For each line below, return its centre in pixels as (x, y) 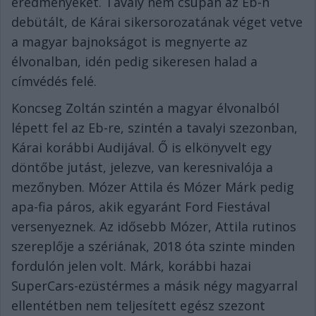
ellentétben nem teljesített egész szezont (138, 306)
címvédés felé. (54, 81)
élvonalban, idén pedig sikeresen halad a (134, 62)
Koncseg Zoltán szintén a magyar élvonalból (145, 108)
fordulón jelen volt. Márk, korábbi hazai (131, 266)
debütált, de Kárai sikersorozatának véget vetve (157, 22)
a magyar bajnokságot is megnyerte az (129, 42)
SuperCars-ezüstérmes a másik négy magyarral (154, 286)
